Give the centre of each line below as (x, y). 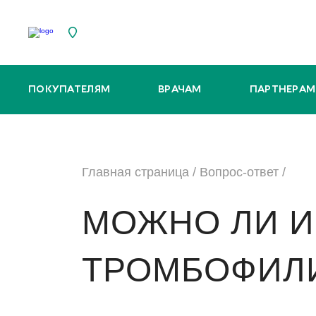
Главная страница (135, 172)
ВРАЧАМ (180, 89)
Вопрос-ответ (239, 172)
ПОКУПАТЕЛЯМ (69, 89)
